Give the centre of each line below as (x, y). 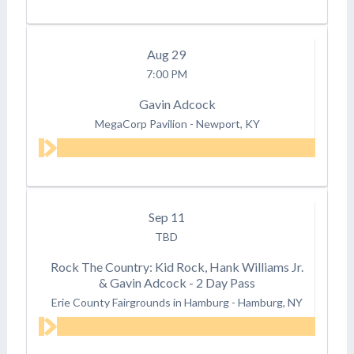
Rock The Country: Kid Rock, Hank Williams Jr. (177, 266)
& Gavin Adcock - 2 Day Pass (177, 282)
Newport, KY (228, 123)
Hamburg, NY (271, 302)
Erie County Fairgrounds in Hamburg (141, 302)
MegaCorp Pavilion (141, 123)
